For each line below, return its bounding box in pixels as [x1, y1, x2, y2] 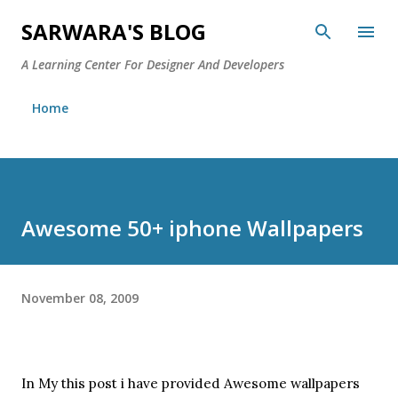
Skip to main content [137, 14, 261, 30]
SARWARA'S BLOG [21, 17, 206, 46]
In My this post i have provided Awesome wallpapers [21, 374, 360, 392]
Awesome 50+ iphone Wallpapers [21, 213, 363, 243]
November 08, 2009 [21, 289, 139, 306]
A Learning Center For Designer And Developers [21, 56, 284, 73]
